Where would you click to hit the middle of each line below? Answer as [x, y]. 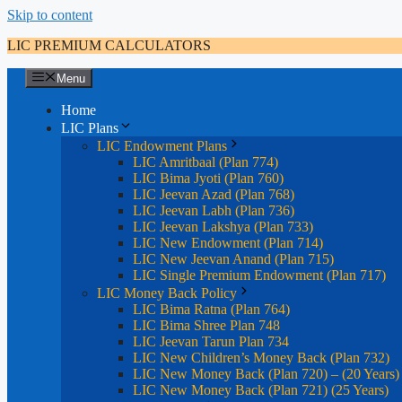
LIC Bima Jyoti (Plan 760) [208, 179]
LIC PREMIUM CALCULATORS [109, 45]
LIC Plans [90, 128]
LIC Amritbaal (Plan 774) [205, 162]
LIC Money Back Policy [167, 293]
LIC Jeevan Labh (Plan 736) [214, 211]
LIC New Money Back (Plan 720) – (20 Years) [266, 374]
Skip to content [50, 15]
